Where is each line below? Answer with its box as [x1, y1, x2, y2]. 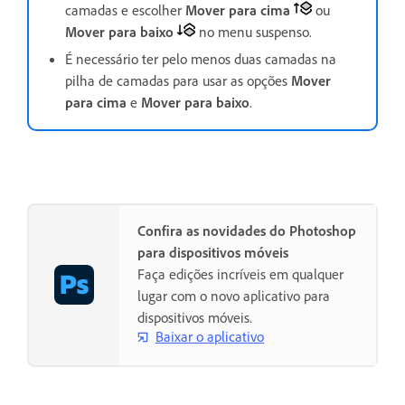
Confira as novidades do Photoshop [137, 221, 356, 240]
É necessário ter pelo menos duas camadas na [65, 49, 336, 68]
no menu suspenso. [195, 22, 316, 41]
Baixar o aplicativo [155, 327, 264, 346]
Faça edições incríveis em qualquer [137, 264, 344, 283]
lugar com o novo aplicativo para [137, 286, 330, 305]
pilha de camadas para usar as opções [65, 71, 291, 89]
